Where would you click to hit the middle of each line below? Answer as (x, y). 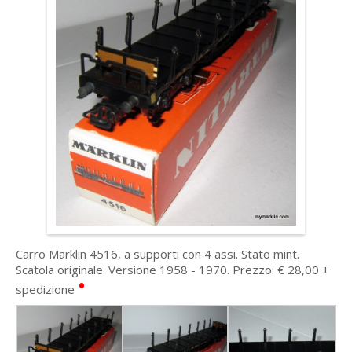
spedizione (47, 290)
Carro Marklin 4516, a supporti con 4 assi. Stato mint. (158, 254)
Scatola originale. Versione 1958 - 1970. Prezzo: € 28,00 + (172, 270)
